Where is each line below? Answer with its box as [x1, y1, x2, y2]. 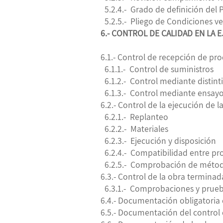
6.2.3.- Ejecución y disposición [101, 134, 216, 146]
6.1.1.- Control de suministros [101, 63, 214, 75]
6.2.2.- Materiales [101, 122, 168, 134]
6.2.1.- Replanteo [101, 111, 168, 122]
